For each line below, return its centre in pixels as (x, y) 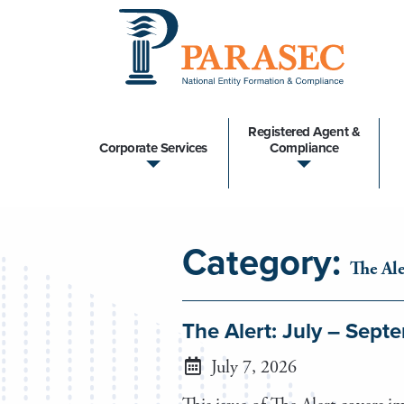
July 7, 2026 (252, 367)
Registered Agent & (304, 132)
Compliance (304, 148)
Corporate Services (154, 148)
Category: (266, 262)
